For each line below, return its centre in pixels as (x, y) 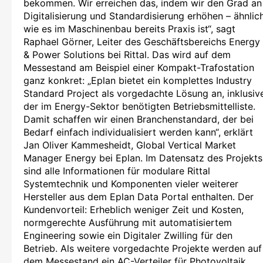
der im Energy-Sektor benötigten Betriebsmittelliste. (139, 106)
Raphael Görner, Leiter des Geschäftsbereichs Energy (142, 41)
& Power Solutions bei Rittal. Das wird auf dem (127, 54)
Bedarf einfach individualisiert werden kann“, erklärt (138, 132)
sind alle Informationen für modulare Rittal (117, 171)
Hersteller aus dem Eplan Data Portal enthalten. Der (139, 196)
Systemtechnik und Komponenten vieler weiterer (131, 183)
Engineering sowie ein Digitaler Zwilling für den (128, 235)
